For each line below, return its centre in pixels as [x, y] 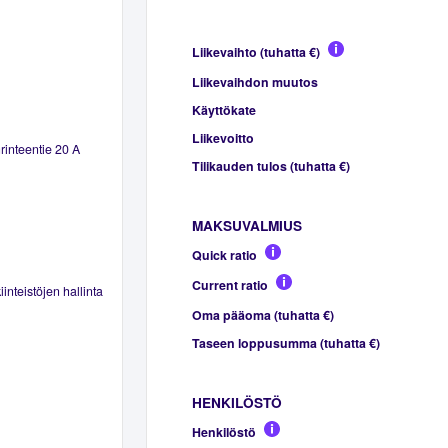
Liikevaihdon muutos [254, 81]
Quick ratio [224, 254]
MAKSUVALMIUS [246, 225]
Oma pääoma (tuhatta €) [262, 314]
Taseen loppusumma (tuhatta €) [285, 342]
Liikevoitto [222, 137]
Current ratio [229, 284]
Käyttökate [223, 109]
